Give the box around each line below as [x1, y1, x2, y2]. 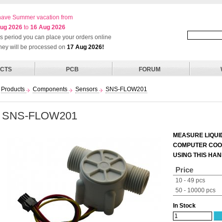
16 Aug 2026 [30, 24, 65, 31]
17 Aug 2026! [67, 44, 104, 51]
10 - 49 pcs [175, 177, 205, 184]
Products [1, 86, 25, 93]
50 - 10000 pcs [175, 187, 216, 194]
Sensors [75, 86, 98, 93]
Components [33, 86, 67, 93]
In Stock [173, 202, 196, 209]
